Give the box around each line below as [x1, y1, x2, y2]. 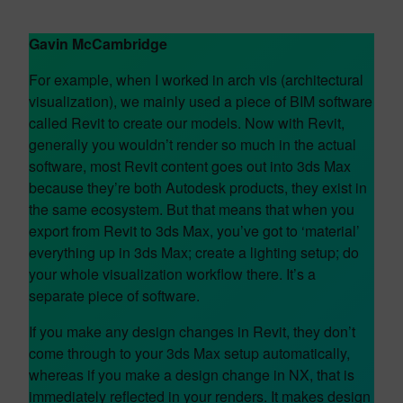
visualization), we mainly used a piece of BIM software [29, 91, 372, 112]
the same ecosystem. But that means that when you [29, 199, 354, 219]
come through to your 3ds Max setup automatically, [29, 343, 350, 363]
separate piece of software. [29, 285, 200, 306]
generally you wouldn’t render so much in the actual [29, 134, 356, 155]
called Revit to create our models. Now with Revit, [29, 112, 345, 133]
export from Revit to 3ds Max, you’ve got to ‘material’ [29, 220, 360, 241]
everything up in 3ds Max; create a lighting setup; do [29, 242, 359, 263]
